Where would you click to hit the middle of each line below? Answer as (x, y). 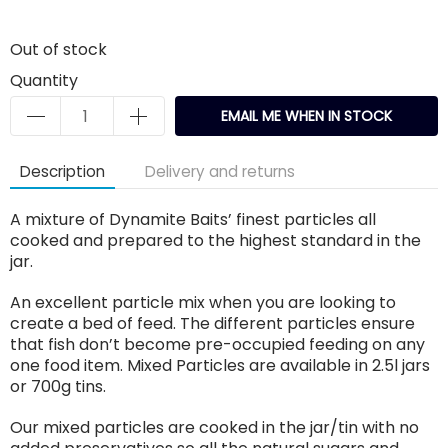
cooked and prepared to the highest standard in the (215, 240)
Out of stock (58, 49)
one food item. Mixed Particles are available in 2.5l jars (220, 365)
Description (62, 171)
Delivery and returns (220, 171)
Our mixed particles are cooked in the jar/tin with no (214, 427)
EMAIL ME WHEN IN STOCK (306, 116)
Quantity (44, 80)
